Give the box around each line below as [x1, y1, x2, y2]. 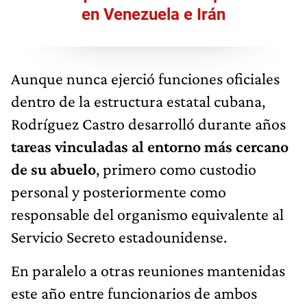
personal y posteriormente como [11, 182, 226, 201]
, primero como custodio [96, 159, 256, 178]
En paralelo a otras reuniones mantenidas [11, 260, 285, 280]
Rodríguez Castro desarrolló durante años [11, 114, 286, 133]
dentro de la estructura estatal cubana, [11, 91, 265, 110]
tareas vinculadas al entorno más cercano [11, 136, 288, 156]
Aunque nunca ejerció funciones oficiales [11, 69, 280, 88]
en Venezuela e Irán [82, 4, 225, 24]
